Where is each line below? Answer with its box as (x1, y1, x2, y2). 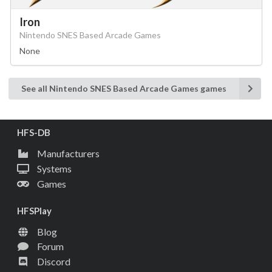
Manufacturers (37, 148, 100, 160)
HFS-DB (17, 127, 50, 138)
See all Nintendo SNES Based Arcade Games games (21, 83, 226, 94)
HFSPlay (17, 205, 52, 216)
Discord (37, 256, 70, 268)
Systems (37, 162, 72, 174)
